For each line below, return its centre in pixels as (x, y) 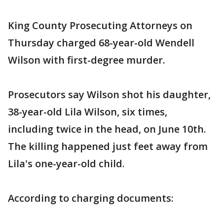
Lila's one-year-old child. (66, 164)
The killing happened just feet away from (108, 146)
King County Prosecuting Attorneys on (100, 25)
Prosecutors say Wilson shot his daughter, (109, 94)
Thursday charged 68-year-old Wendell (101, 43)
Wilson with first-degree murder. (87, 60)
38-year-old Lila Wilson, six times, (88, 112)
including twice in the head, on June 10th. (107, 129)
